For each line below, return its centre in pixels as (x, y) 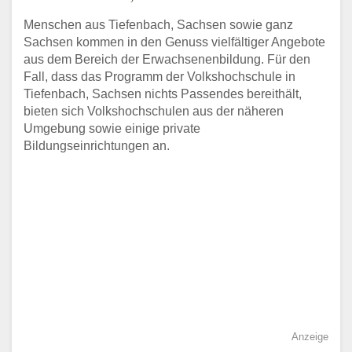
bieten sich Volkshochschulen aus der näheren (154, 112)
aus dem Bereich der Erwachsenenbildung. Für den (167, 60)
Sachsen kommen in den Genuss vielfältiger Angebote (174, 42)
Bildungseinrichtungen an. (97, 146)
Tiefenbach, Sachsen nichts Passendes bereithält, (163, 94)
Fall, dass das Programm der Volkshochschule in (159, 77)
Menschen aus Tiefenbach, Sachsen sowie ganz (158, 25)
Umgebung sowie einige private (112, 129)
